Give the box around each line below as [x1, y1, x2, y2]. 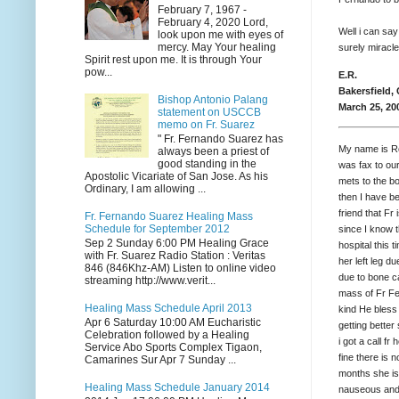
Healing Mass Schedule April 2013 [85, 301, 252, 314]
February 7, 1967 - [157, 3, 247, 16]
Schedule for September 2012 [85, 222, 230, 235]
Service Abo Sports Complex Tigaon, [85, 341, 262, 354]
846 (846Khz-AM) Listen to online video [85, 262, 276, 275]
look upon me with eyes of [157, 28, 283, 41]
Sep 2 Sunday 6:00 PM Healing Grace [85, 237, 269, 250]
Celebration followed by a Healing [85, 329, 249, 342]
